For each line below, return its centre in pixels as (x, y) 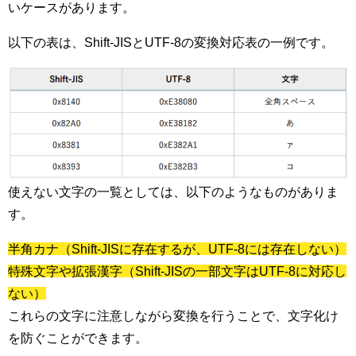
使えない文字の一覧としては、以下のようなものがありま (173, 192)
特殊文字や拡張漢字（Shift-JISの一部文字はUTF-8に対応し (177, 271)
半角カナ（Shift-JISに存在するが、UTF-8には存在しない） (177, 249)
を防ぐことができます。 (78, 338)
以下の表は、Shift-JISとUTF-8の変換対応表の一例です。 (171, 42)
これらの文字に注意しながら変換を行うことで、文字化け (173, 316)
